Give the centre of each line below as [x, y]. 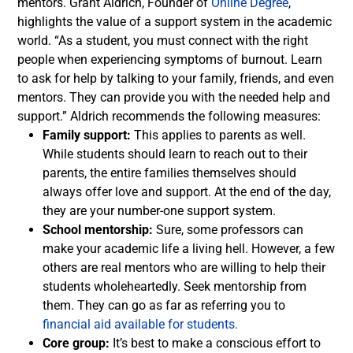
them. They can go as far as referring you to [164, 306]
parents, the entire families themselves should [169, 173]
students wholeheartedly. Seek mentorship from [175, 287]
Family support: [88, 136]
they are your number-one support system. [159, 211]
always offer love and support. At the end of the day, [187, 192]
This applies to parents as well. [220, 136]
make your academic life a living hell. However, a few [189, 249]
